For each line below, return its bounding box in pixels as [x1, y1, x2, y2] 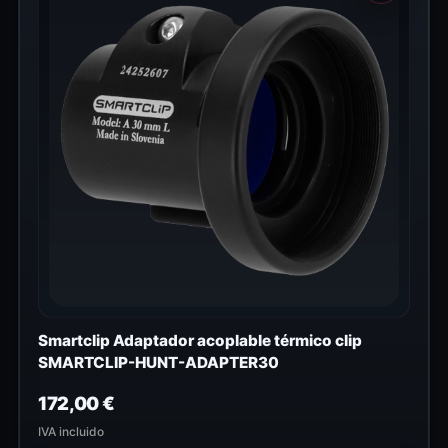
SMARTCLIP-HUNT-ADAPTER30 [38, 353, 279, 373]
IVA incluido [38, 424, 104, 440]
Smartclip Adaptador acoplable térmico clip [38, 331, 362, 351]
